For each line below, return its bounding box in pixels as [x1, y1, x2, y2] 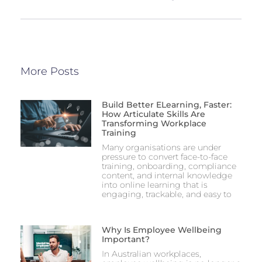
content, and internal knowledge [101, 170, 232, 181]
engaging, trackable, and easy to [101, 189, 232, 200]
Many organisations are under [101, 142, 221, 153]
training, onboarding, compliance [101, 161, 236, 172]
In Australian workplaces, [101, 249, 201, 260]
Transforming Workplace [101, 118, 206, 129]
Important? [101, 234, 150, 245]
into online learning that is [101, 180, 208, 191]
